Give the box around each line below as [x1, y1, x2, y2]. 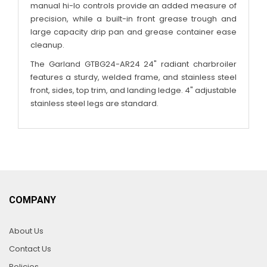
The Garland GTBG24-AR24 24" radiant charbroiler [30, 58, 237, 70]
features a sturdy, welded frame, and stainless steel [30, 71, 237, 83]
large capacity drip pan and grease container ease [30, 26, 237, 38]
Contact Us [9, 243, 51, 254]
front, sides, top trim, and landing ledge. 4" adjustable [30, 84, 237, 96]
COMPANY [9, 194, 56, 206]
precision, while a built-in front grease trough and [30, 13, 237, 24]
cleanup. [30, 39, 64, 51]
